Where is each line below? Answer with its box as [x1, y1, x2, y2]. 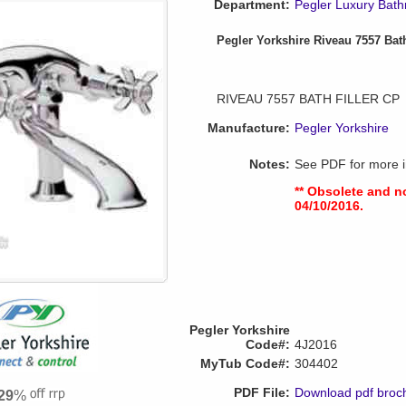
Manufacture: [208, 121, 290, 135]
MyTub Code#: [200, 356, 290, 371]
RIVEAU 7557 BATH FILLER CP [217, 92, 400, 106]
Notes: [249, 157, 290, 171]
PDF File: [234, 385, 290, 400]
